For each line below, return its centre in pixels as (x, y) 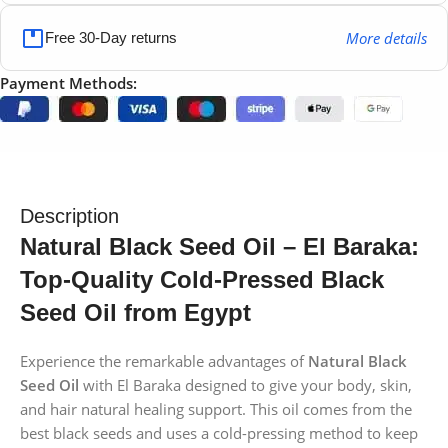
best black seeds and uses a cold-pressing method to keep (219, 432)
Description (69, 215)
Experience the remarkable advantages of (164, 360)
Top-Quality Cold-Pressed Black (202, 279)
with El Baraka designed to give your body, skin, (245, 384)
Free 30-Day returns (111, 38)
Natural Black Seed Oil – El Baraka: (219, 246)
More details (386, 37)
